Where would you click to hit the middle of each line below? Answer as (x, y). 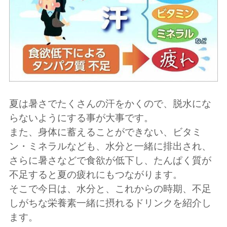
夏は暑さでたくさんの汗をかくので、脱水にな (110, 104)
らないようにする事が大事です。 (81, 118)
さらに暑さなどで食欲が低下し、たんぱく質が (110, 161)
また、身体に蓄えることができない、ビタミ (105, 132)
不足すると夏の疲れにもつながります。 (96, 175)
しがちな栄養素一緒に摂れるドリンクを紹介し (110, 203)
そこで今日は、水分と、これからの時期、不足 (110, 189)
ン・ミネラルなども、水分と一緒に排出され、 (110, 146)
